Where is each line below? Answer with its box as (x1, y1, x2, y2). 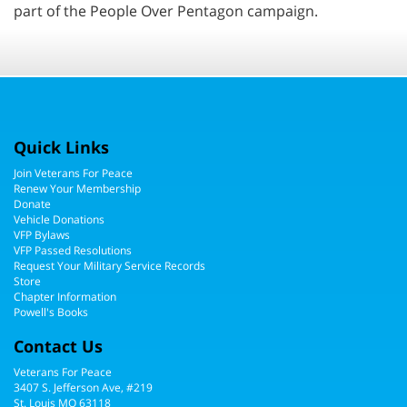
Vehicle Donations (14, 212, 104, 227)
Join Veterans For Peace (14, 165, 133, 181)
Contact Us (14, 335, 103, 357)
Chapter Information (14, 289, 116, 304)
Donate (14, 196, 51, 212)
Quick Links (14, 136, 109, 158)
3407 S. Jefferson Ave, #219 (14, 380, 153, 395)
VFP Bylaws (14, 227, 70, 243)
